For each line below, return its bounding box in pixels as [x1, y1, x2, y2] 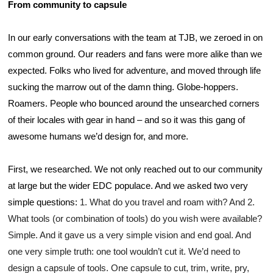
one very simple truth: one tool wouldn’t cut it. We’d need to [8, 246, 240, 257]
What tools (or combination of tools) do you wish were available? [8, 213, 262, 224]
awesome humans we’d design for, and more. [8, 131, 188, 141]
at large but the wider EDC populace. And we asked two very [8, 180, 248, 191]
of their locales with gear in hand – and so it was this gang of [8, 115, 245, 125]
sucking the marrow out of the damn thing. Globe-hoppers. [8, 82, 238, 92]
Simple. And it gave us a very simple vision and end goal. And [8, 230, 251, 240]
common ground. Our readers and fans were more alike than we [8, 49, 262, 59]
